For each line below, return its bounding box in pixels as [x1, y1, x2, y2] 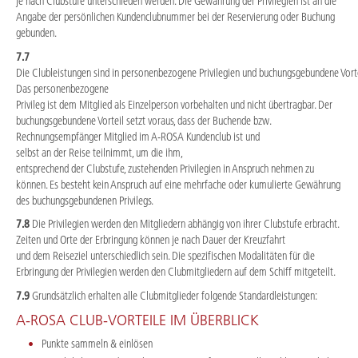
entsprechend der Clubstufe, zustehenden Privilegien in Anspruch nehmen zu [16, 161, 314, 176]
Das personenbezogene [16, 81, 109, 96]
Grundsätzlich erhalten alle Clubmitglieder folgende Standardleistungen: [30, 288, 317, 304]
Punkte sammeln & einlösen [42, 336, 153, 351]
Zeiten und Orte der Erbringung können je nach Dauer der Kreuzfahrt [16, 233, 285, 248]
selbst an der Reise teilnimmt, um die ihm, [16, 145, 182, 160]
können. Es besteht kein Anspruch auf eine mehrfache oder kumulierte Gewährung [16, 177, 340, 192]
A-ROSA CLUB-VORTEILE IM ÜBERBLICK [16, 311, 259, 329]
